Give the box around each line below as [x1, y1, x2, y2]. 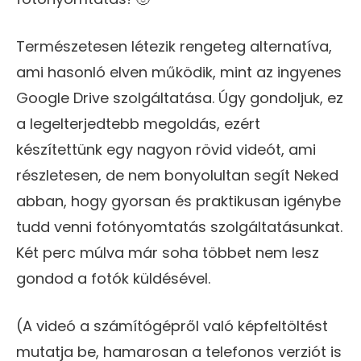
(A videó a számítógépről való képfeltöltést [16, 315, 328, 336]
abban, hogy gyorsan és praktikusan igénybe [16, 190, 341, 211]
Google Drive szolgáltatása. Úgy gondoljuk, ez [16, 87, 343, 108]
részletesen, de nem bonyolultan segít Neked [16, 164, 338, 185]
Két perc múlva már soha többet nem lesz [16, 242, 319, 263]
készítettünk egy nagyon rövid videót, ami [16, 139, 316, 160]
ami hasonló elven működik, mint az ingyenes [16, 61, 342, 82]
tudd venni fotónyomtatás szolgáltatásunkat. [16, 216, 342, 237]
